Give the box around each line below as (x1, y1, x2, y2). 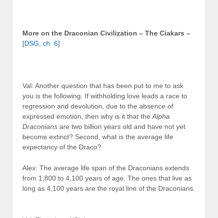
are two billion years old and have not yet (57, 122, 185, 130)
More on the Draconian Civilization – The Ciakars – (22, 29, 190, 37)
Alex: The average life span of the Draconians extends (22, 164, 189, 172)
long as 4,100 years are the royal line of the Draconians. (22, 184, 195, 193)
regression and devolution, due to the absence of (22, 102, 173, 110)
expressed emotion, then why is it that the (22, 112, 152, 120)
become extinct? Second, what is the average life (22, 132, 173, 141)
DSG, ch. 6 (24, 39, 58, 48)
